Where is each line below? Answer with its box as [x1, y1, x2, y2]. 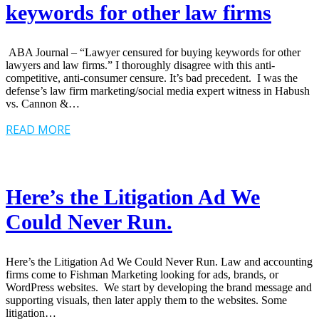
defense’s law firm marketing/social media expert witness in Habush [6, 84, 310, 97]
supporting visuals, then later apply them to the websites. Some [6, 293, 287, 306]
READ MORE [6, 121, 70, 137]
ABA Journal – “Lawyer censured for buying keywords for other [6, 46, 300, 58]
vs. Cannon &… [6, 97, 80, 110]
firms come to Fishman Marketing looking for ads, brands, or [6, 268, 278, 281]
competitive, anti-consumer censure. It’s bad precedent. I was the [6, 71, 298, 84]
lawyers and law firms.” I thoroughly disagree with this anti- [6, 58, 275, 71]
